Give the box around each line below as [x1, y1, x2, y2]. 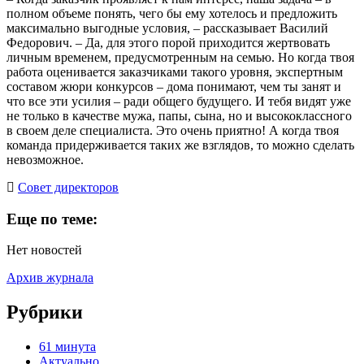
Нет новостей [6, 243, 82, 258]
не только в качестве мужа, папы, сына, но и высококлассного [6, 108, 352, 123]
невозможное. [6, 152, 84, 167]
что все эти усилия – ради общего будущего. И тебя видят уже [6, 93, 351, 108]
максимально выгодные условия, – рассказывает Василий [6, 20, 328, 35]
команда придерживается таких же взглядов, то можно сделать [6, 137, 354, 152]
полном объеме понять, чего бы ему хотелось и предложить [6, 6, 337, 20]
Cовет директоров [18, 180, 119, 194]
